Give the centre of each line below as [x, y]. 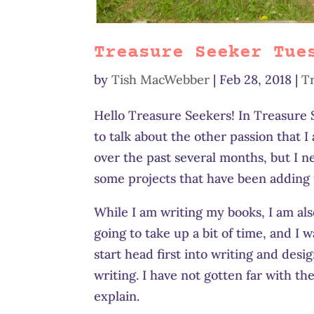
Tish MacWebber [161, 79]
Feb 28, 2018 [256, 79]
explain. [117, 296]
